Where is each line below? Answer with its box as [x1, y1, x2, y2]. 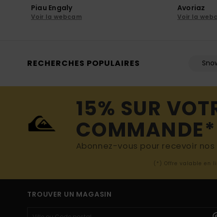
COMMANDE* [76, 115, 216, 143]
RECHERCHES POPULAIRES [27, 57, 140, 69]
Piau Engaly [31, 3, 73, 13]
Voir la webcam [31, 13, 82, 21]
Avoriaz [177, 3, 205, 13]
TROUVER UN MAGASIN [27, 189, 112, 199]
